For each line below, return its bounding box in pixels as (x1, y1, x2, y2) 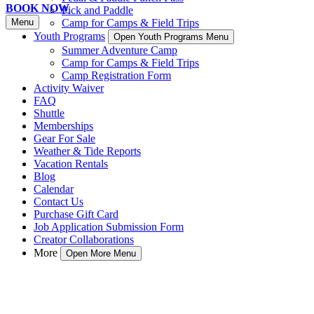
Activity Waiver (34, 82, 104, 94)
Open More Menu (66, 248, 136, 259)
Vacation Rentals (34, 158, 108, 170)
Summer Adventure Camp (62, 44, 177, 56)
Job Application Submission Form (34, 221, 184, 233)
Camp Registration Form (62, 69, 171, 81)
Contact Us (34, 196, 83, 207)
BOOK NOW (6, 2, 69, 14)
